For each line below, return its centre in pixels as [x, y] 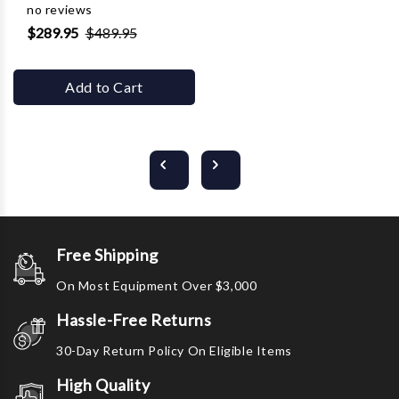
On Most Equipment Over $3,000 [157, 285]
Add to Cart [104, 87]
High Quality [103, 385]
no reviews [60, 9]
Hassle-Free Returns [134, 320]
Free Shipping [107, 255]
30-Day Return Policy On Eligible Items [174, 350]
